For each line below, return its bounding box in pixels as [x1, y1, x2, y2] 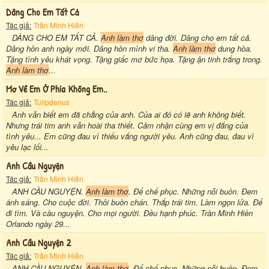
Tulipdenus [34, 96, 70, 107]
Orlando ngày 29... [6, 217, 70, 229]
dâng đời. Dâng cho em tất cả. [144, 31, 252, 43]
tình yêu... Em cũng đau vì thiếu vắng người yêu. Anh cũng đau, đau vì [6, 130, 254, 142]
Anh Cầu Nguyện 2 [6, 235, 71, 249]
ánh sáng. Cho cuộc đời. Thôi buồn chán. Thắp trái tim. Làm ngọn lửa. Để [6, 196, 262, 208]
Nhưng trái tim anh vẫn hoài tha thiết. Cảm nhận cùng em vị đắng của [6, 119, 248, 131]
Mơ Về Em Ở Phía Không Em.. [6, 82, 107, 95]
